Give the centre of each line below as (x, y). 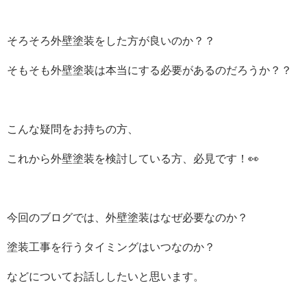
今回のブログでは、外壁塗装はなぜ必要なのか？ (127, 217)
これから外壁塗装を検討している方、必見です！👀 (133, 158)
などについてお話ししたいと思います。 (106, 276)
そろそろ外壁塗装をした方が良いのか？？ (111, 40)
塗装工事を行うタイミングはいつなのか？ (111, 247)
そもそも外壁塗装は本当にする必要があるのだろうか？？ (149, 70)
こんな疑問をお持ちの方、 (73, 129)
